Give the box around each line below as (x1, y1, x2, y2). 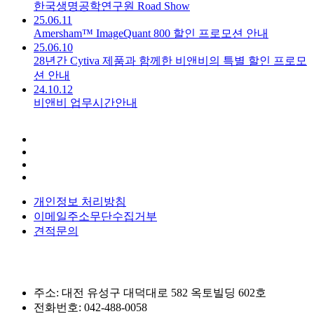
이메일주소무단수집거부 (34, 210, 157, 222)
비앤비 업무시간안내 (34, 97, 137, 109)
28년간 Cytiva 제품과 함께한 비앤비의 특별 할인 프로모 (34, 55, 307, 67)
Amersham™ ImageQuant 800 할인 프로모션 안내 (34, 27, 268, 39)
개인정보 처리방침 (34, 196, 126, 207)
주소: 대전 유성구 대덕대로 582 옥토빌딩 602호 (34, 286, 266, 299)
